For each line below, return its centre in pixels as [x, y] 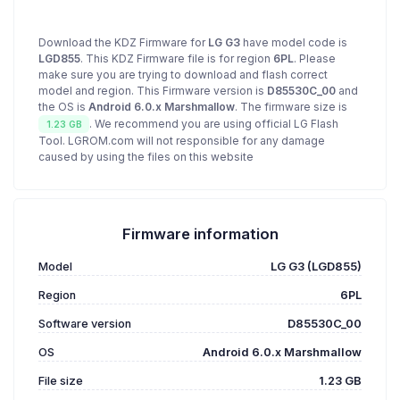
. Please [315, 58]
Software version [85, 324]
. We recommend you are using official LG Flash [214, 124]
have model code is [294, 42]
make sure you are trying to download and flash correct [183, 75]
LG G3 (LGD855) [316, 267]
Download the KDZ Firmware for [123, 42]
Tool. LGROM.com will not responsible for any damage [182, 141]
